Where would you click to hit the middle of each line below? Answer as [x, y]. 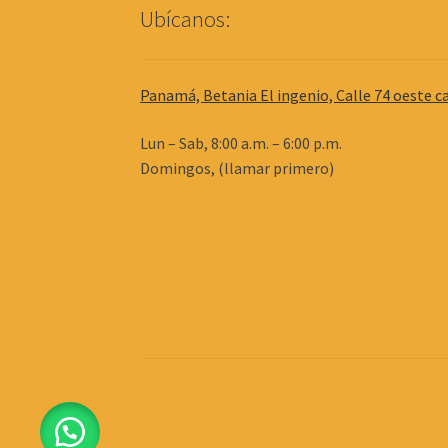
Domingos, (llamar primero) [237, 167]
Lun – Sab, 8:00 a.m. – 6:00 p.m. [241, 142]
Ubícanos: [185, 18]
